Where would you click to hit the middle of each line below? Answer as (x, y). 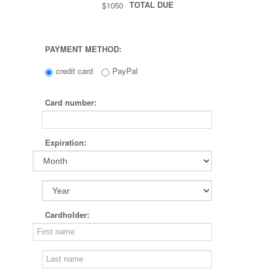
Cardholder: (67, 214)
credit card (74, 70)
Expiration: (66, 142)
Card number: (71, 102)
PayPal (125, 70)
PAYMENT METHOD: (83, 49)
